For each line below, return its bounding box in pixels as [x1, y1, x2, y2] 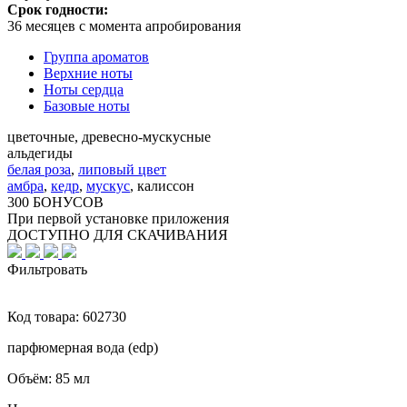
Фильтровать [7, 261, 87, 277]
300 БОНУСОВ [7, 194, 104, 210]
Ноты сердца [44, 81, 124, 97]
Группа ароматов [44, 48, 149, 65]
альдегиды [7, 144, 73, 161]
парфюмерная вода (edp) [7, 339, 158, 355]
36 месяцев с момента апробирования [7, 17, 241, 34]
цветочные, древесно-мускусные [7, 128, 211, 144]
